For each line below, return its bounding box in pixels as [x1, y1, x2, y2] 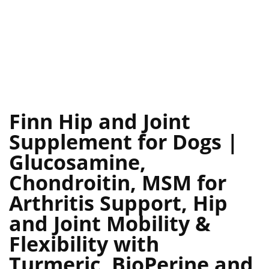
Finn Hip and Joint [9, 107, 190, 136]
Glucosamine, [9, 148, 146, 177]
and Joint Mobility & [9, 210, 211, 238]
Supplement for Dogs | [9, 128, 238, 156]
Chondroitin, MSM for [9, 169, 226, 197]
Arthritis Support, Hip [9, 189, 228, 217]
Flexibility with [9, 230, 159, 258]
